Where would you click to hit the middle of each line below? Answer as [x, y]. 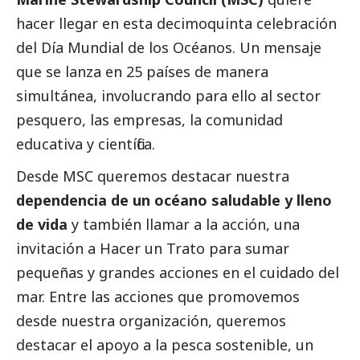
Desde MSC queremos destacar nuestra [153, 176]
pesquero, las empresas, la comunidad [149, 120]
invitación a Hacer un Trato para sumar [153, 249]
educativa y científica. [86, 144]
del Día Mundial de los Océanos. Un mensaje [169, 48]
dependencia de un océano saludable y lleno [174, 200]
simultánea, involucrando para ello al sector [168, 96]
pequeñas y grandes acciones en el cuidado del [178, 273]
